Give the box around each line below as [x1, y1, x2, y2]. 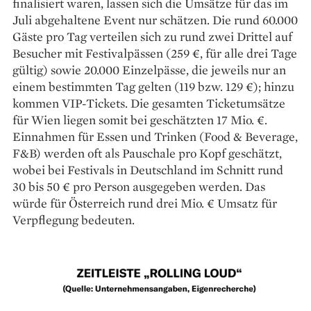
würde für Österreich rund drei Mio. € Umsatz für [12, 195, 277, 212]
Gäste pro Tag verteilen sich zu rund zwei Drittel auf [12, 28, 292, 45]
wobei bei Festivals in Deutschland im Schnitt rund [12, 162, 283, 178]
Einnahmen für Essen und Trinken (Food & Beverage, [12, 128, 298, 145]
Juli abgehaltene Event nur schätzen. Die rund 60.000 [12, 12, 298, 28]
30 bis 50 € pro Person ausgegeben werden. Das [12, 178, 265, 195]
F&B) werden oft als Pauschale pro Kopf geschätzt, [12, 145, 282, 162]
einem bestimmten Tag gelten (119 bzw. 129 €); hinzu [12, 78, 294, 95]
